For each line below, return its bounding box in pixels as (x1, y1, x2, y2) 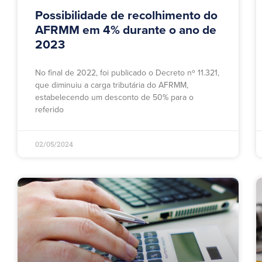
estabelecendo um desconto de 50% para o (35, 92, 194, 103)
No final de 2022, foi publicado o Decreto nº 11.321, (35, 68, 219, 78)
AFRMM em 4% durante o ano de (35, 23, 216, 38)
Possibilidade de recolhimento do (35, 8, 218, 23)
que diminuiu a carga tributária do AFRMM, (35, 80, 188, 91)
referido (35, 105, 64, 115)
